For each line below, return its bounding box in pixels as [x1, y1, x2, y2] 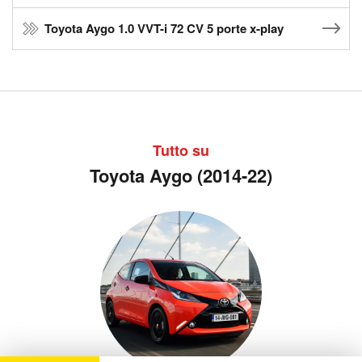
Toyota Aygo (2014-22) [90, 162, 272, 189]
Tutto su [153, 140, 209, 162]
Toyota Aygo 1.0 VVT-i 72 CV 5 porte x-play [44, 19, 284, 38]
